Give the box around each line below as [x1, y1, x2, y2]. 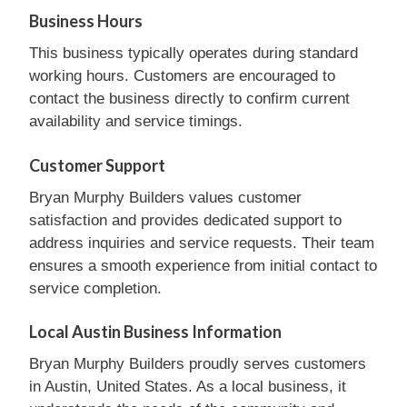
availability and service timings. [29, 113, 243, 130]
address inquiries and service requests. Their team [29, 233, 374, 252]
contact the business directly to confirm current [29, 90, 350, 107]
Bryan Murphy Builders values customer [29, 188, 302, 206]
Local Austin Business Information [29, 322, 282, 342]
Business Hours [29, 11, 143, 31]
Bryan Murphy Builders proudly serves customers [29, 355, 366, 372]
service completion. [29, 279, 162, 297]
